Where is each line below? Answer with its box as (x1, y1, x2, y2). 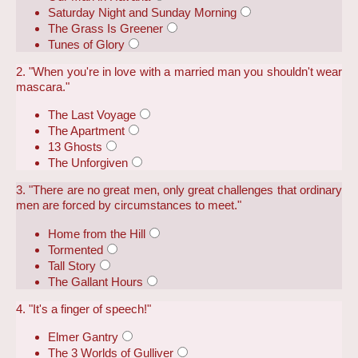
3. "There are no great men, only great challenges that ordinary (16, 183, 342, 197)
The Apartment (48, 124, 125, 138)
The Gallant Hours (48, 274, 143, 288)
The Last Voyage (48, 108, 136, 122)
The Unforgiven (48, 156, 128, 170)
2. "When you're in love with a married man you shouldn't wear (16, 64, 342, 78)
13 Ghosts (48, 140, 102, 154)
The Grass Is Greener (48, 21, 163, 35)
